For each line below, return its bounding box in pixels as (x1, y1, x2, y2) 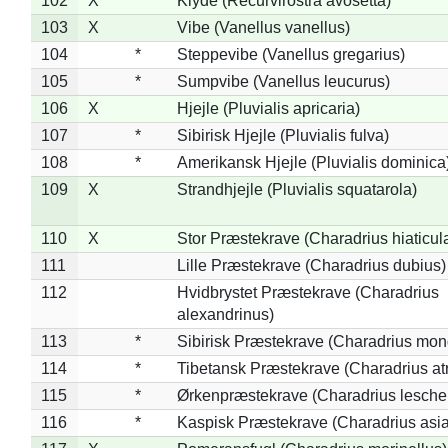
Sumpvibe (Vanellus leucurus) (176, 72, 390, 90)
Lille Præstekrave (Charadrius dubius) (176, 256, 446, 274)
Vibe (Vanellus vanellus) (176, 18, 350, 36)
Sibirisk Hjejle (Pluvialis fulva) (176, 126, 389, 144)
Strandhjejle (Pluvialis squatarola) (176, 180, 417, 198)
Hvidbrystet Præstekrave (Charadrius (176, 283, 439, 301)
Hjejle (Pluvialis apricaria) (176, 99, 360, 117)
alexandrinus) (176, 305, 274, 323)
